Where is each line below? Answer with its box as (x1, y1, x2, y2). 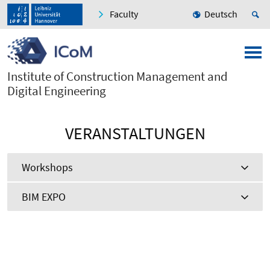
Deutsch (204, 8, 237, 20)
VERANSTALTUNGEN (64, 122, 206, 145)
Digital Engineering (7, 83, 106, 99)
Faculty (110, 8, 138, 20)
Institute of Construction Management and (7, 68, 228, 85)
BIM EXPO (22, 190, 66, 204)
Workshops (22, 160, 73, 175)
